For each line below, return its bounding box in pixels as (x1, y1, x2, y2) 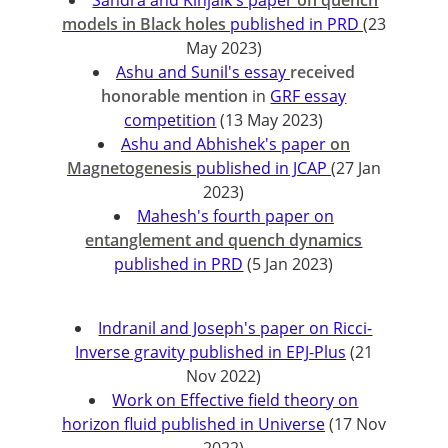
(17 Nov (324, 413, 386, 435)
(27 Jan (330, 157, 381, 179)
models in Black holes (61, 13, 230, 35)
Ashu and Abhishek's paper (120, 133, 330, 155)
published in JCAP (195, 157, 331, 179)
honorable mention (101, 85, 253, 107)
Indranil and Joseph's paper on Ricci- (98, 317, 373, 339)
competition (124, 109, 217, 131)
